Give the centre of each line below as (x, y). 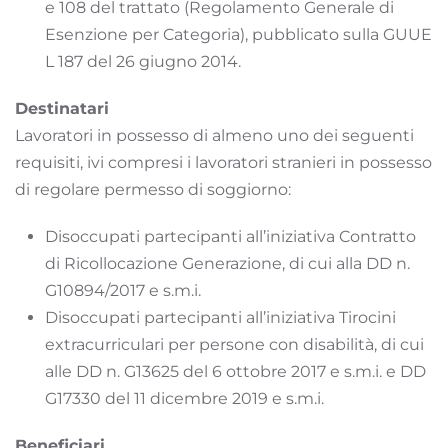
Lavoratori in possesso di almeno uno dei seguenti (214, 135)
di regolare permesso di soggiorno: (153, 189)
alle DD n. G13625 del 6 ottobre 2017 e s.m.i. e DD (235, 371)
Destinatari (62, 108)
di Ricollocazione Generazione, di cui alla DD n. (227, 263)
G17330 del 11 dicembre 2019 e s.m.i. (184, 398)
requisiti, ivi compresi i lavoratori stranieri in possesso (223, 162)
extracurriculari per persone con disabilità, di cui (234, 344)
